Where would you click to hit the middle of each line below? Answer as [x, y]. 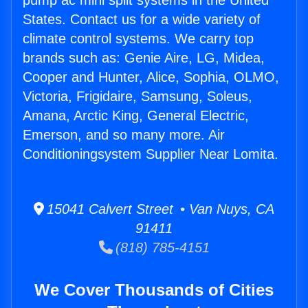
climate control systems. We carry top [138, 39]
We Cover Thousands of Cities [154, 290]
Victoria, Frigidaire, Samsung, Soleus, [137, 97]
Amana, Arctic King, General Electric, [136, 116]
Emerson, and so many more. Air [124, 135]
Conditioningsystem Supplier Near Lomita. [151, 154]
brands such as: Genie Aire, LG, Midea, [144, 58]
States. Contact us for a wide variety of [142, 20]
